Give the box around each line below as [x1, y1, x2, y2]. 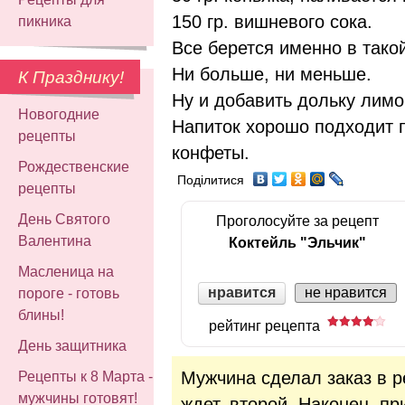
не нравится [305, 285, 387, 301]
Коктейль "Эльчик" [229, 234, 366, 250]
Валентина [18, 233, 91, 249]
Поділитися [177, 173, 244, 187]
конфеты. [172, 142, 250, 163]
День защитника [18, 338, 127, 353]
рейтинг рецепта [209, 317, 327, 334]
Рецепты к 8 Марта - [18, 369, 153, 384]
